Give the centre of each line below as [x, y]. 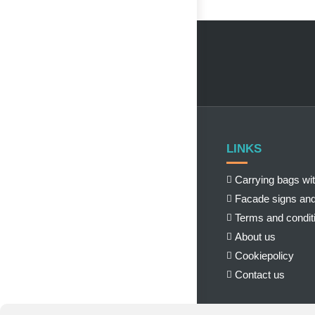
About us [255, 237]
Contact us [259, 275]
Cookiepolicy [264, 256]
